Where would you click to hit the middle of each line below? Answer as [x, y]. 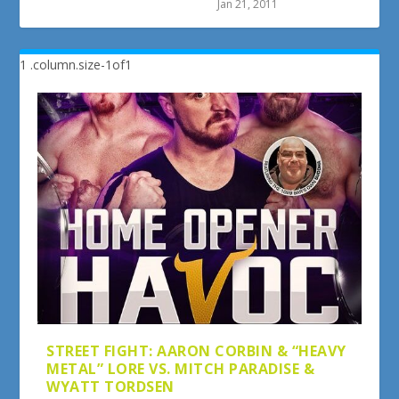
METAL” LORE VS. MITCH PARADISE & [181, 368]
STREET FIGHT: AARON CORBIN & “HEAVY [196, 350]
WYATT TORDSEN [110, 386]
